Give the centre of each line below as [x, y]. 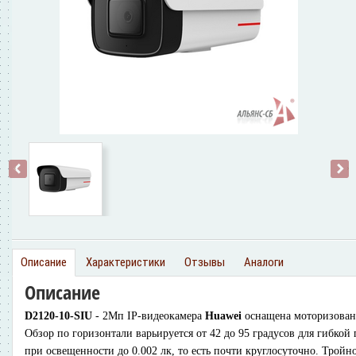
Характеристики [126, 262]
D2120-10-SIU [58, 315]
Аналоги [264, 262]
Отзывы [205, 262]
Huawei [223, 315]
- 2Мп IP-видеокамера [149, 315]
